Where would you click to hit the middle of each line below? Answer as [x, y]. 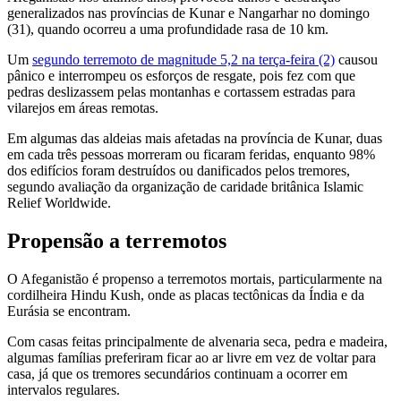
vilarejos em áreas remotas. [83, 107]
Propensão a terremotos [117, 240]
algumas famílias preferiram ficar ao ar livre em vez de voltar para [192, 357]
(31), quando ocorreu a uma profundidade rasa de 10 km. [168, 29]
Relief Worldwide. [59, 202]
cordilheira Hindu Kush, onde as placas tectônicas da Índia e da [186, 294]
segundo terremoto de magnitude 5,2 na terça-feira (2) [183, 59]
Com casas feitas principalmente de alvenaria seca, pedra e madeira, [197, 341]
